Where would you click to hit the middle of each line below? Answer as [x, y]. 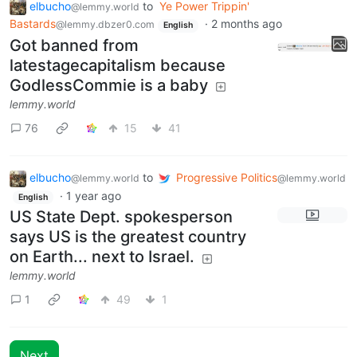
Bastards [33, 24]
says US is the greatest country [128, 237]
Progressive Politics [227, 178]
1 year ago [93, 195]
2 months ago [246, 24]
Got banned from [74, 46]
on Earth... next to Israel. [102, 257]
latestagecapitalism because [118, 66]
